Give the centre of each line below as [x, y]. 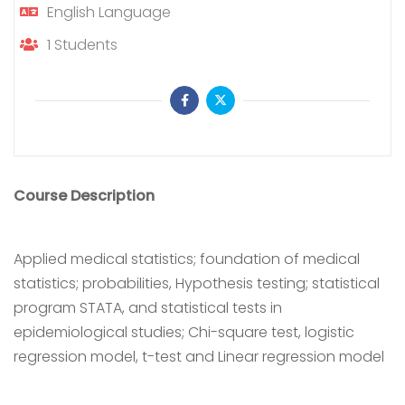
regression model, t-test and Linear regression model [199, 357]
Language [135, 12]
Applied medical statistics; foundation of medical [187, 259]
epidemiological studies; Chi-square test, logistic [184, 332]
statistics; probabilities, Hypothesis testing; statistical [197, 283]
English [71, 12]
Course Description [84, 196]
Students [86, 45]
